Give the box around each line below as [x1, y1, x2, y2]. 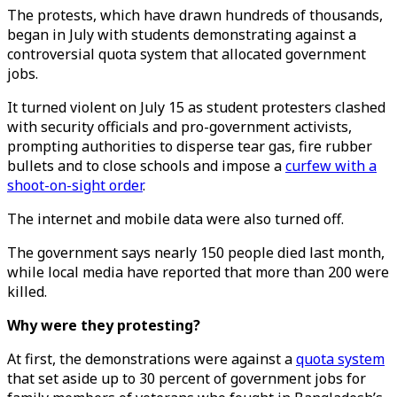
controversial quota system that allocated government [7, 44, 366, 64]
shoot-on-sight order [7, 175, 143, 195]
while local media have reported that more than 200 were [7, 262, 389, 282]
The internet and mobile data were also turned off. [7, 209, 344, 229]
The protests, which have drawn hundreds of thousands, [7, 5, 383, 25]
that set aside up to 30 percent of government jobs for [7, 369, 366, 388]
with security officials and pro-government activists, [7, 117, 352, 136]
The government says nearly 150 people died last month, [7, 243, 385, 262]
